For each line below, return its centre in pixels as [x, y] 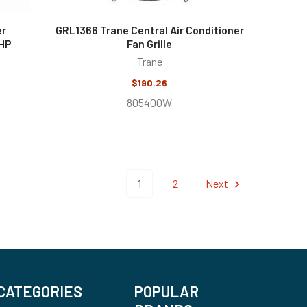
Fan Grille [150, 43]
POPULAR [167, 291]
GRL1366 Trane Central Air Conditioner [149, 29]
